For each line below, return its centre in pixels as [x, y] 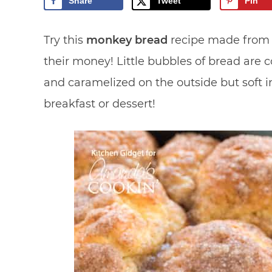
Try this [65, 40]
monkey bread [127, 40]
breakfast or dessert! [100, 104]
